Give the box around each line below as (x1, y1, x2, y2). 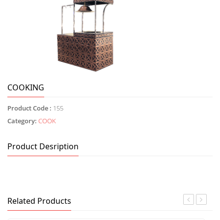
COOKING (7, 82, 44, 93)
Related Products (7, 195, 71, 206)
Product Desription (7, 141, 79, 152)
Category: (7, 116, 38, 125)
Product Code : (7, 104, 52, 112)
